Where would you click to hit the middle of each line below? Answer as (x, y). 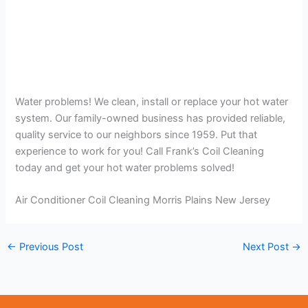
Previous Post (49, 246)
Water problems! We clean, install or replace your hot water (152, 101)
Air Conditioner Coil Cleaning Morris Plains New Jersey (143, 200)
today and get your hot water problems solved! (125, 167)
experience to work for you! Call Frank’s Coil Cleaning (140, 151)
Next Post (267, 246)
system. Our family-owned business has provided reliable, (151, 118)
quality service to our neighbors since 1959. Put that (136, 134)
